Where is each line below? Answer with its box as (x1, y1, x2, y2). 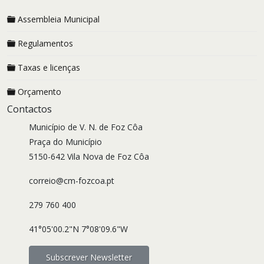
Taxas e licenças (18, 62, 80, 73)
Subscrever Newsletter (46, 252, 133, 263)
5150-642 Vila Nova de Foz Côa (29, 151, 150, 162)
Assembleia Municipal (18, 14, 100, 25)
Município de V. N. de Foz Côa (29, 121, 143, 133)
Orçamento (18, 86, 61, 97)
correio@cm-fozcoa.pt (29, 175, 115, 186)
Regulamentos (18, 38, 73, 49)
